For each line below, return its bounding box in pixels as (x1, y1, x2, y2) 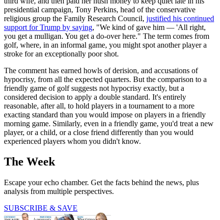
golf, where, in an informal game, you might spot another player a (4, 40, 207, 49)
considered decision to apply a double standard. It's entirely (4, 92, 186, 101)
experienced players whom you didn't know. (4, 137, 141, 145)
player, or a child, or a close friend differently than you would (4, 128, 193, 137)
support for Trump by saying (4, 23, 92, 31)
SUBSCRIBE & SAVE (4, 204, 78, 213)
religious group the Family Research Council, (4, 14, 146, 23)
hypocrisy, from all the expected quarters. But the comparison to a (4, 75, 207, 83)
